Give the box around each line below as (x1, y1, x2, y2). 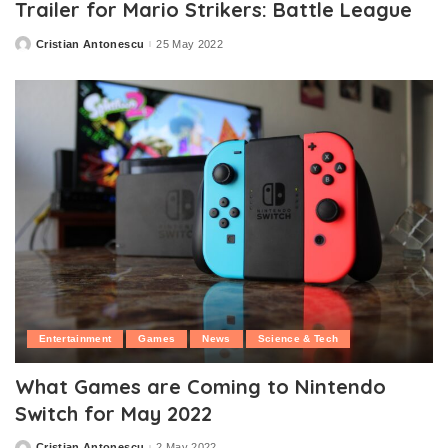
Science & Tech (257, 332, 339, 344)
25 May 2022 (156, 37, 223, 50)
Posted (14, 41, 54, 54)
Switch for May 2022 (15, 400, 212, 426)
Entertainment (39, 332, 112, 344)
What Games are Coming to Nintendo (15, 373, 386, 399)
